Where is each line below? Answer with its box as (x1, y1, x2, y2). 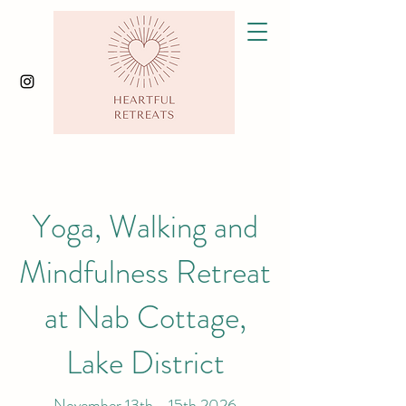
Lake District (65, 340, 225, 385)
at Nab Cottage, (43, 295, 246, 340)
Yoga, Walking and (32, 204, 258, 249)
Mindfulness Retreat (19, 249, 271, 295)
